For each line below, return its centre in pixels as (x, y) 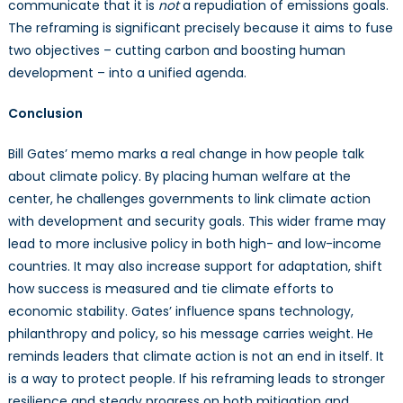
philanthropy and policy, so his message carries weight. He (190, 334)
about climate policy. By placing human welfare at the (179, 177)
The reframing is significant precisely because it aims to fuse (200, 28)
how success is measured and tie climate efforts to (170, 289)
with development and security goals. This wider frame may (197, 222)
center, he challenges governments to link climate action (189, 199)
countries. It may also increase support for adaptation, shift (195, 267)
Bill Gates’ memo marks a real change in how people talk (186, 154)
